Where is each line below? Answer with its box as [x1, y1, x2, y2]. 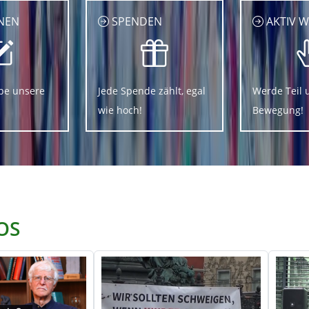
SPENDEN [109, 13, 162, 29]
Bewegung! [252, 103, 303, 117]
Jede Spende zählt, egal [98, 83, 206, 97]
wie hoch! [98, 103, 142, 117]
